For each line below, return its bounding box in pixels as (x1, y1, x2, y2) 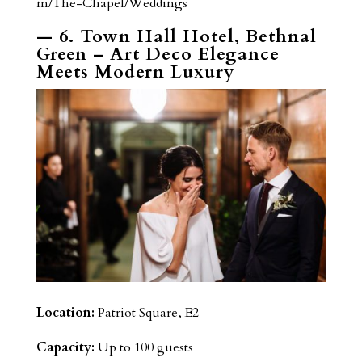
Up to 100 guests (94, 338, 193, 356)
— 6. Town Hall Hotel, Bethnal (36, 24, 317, 49)
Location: (36, 303, 95, 322)
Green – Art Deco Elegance (36, 42, 280, 67)
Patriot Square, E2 (94, 303, 199, 322)
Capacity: (36, 338, 95, 356)
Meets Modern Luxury (36, 60, 235, 85)
